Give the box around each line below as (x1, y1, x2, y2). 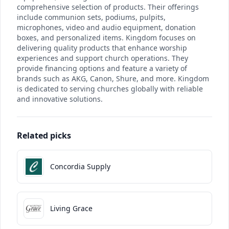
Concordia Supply (50, 162, 110, 172)
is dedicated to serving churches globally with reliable (17, 84, 203, 94)
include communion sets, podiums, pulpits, (17, 12, 166, 22)
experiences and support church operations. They (17, 53, 188, 63)
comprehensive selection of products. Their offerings (17, 2, 199, 12)
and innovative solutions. (17, 94, 103, 104)
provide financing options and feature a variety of (17, 63, 187, 74)
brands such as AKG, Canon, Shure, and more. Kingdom (17, 74, 209, 84)
